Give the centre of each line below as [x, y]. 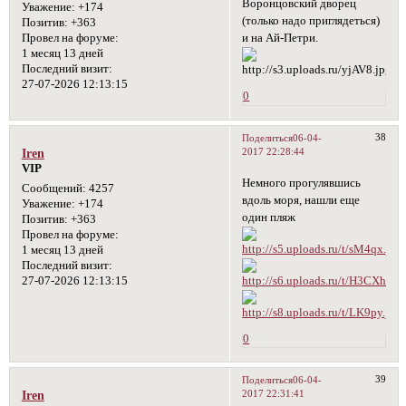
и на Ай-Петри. [280, 38]
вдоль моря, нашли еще [301, 201]
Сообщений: [53, 189]
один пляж [269, 218]
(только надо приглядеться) [311, 20]
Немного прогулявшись [302, 184]
